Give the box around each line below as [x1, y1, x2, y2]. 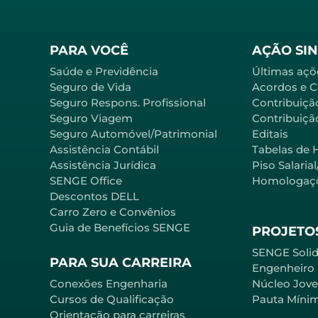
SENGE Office [50, 173, 122, 187]
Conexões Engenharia [50, 276, 168, 290]
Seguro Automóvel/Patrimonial [50, 126, 217, 141]
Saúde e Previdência [50, 64, 158, 78]
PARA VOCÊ [50, 42, 128, 58]
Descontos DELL [50, 189, 139, 203]
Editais [252, 126, 288, 141]
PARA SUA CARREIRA [50, 254, 192, 270]
